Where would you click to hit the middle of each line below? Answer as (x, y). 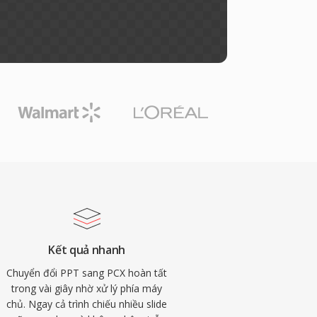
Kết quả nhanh (87, 250)
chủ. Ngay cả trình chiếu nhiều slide (87, 304)
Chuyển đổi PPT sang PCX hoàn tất (87, 273)
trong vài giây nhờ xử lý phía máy (87, 288)
